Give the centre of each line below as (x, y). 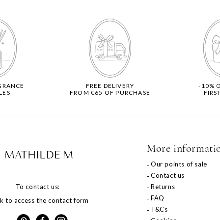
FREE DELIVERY (110, 86)
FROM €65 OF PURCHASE (110, 93)
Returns (163, 187)
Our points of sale (179, 164)
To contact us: (39, 186)
